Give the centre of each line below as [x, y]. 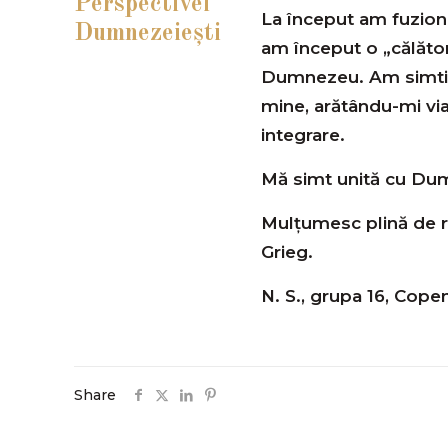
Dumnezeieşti [147, 33]
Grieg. [286, 251]
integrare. [302, 134]
